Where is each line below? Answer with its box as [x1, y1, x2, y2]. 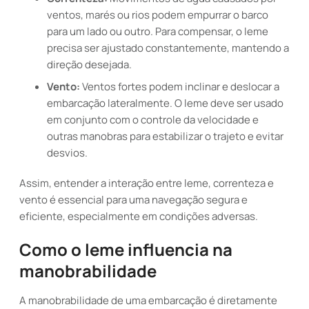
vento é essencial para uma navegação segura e [19, 192, 248, 207]
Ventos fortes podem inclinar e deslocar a [80, 79, 279, 94]
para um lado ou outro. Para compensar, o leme [47, 24, 268, 39]
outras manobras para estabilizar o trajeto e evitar [47, 129, 283, 143]
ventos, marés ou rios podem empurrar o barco [47, 8, 268, 22]
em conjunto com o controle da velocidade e [47, 112, 259, 127]
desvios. [47, 146, 88, 160]
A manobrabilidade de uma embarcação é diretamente [19, 293, 277, 308]
